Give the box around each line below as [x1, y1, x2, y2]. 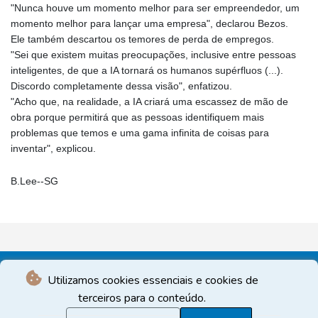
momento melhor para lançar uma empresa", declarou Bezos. [11, 18, 288, 30]
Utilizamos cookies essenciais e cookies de [44, 273, 258, 288]
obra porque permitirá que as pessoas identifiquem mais [11, 111, 264, 124]
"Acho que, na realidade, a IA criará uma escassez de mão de [11, 96, 288, 108]
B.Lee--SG [11, 175, 58, 187]
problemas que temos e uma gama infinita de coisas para [11, 127, 269, 139]
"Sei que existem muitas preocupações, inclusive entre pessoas [11, 49, 296, 61]
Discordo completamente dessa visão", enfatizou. [11, 80, 232, 92]
